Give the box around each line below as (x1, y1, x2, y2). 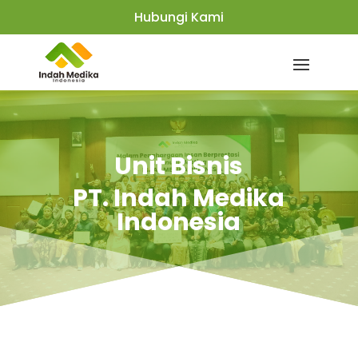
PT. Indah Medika (73, 181, 285, 215)
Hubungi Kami (134, 8, 224, 26)
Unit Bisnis (114, 149, 244, 183)
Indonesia (117, 205, 241, 239)
